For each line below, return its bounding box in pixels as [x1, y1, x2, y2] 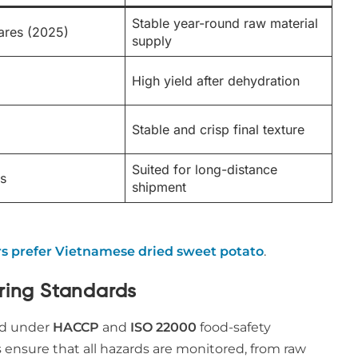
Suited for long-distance [132, 161, 277, 177]
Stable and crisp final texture [132, 121, 304, 137]
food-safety [197, 320, 271, 335]
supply [132, 33, 172, 49]
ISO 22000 [130, 320, 197, 335]
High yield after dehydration [132, 73, 300, 89]
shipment [132, 179, 186, 195]
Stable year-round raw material [132, 15, 318, 31]
